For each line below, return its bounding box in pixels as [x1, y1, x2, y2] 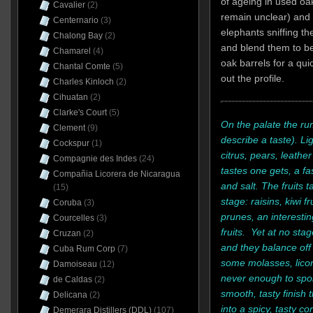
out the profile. [220, 73, 284, 84]
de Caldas [52, 275, 92, 284]
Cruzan [52, 228, 81, 238]
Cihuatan [52, 92, 88, 102]
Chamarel [52, 46, 91, 56]
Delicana [52, 290, 87, 300]
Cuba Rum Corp [52, 244, 115, 254]
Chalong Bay [52, 31, 103, 41]
